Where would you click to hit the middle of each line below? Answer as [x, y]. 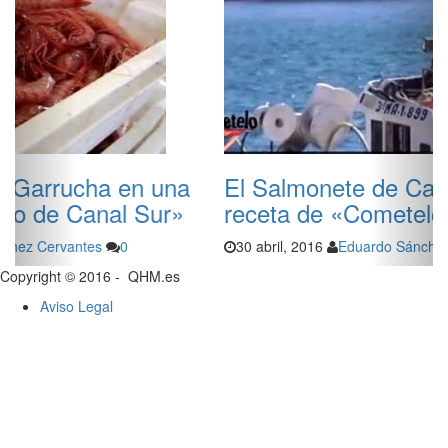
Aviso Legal [76, 306]
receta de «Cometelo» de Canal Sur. [206, 213]
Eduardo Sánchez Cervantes [220, 246]
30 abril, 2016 [70, 246]
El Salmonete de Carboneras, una [193, 187]
